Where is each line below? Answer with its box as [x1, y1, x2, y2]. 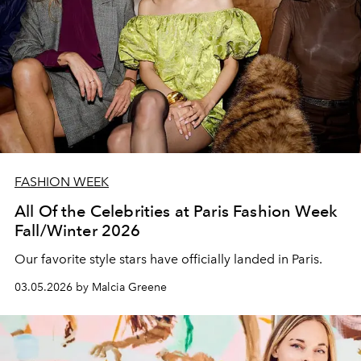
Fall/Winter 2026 [15, 220, 141, 240]
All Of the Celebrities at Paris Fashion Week [15, 201, 338, 221]
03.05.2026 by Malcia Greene [15, 280, 167, 294]
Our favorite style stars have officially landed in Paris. [15, 251, 326, 267]
